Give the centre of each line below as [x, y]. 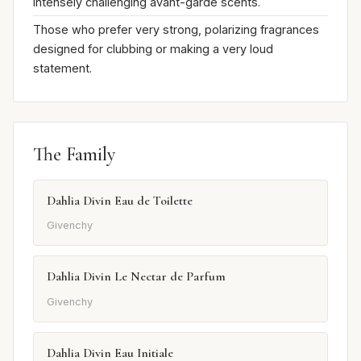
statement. [62, 68]
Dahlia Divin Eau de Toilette [120, 200]
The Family [74, 154]
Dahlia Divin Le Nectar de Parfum [136, 277]
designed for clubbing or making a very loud [153, 49]
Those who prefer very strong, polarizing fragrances [176, 30]
